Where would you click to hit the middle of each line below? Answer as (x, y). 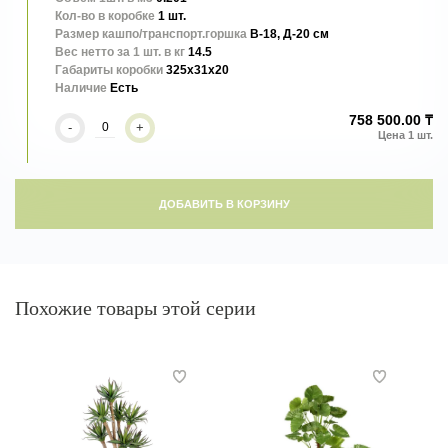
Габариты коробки (109, 70)
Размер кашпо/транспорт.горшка (151, 34)
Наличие (81, 88)
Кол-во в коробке (105, 16)
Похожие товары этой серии (135, 308)
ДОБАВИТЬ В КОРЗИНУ (224, 204)
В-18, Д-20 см (289, 34)
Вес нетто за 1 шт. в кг (120, 52)
